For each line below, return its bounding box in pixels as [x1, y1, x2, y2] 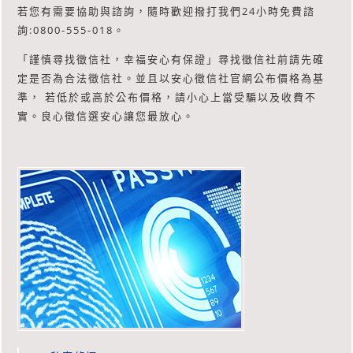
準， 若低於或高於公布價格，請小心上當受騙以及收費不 [17, 90, 317, 105]
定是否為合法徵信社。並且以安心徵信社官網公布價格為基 [17, 71, 325, 86]
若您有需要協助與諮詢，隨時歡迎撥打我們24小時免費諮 [17, 4, 315, 19]
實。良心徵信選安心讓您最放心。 [17, 109, 195, 124]
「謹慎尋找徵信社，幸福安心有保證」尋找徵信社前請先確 [17, 52, 325, 67]
